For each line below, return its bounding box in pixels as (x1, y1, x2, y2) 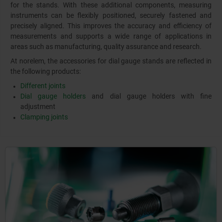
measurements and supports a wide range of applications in (10, 32, 212, 41)
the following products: (10, 67, 82, 76)
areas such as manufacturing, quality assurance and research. (10, 43, 203, 51)
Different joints (20, 82, 65, 90)
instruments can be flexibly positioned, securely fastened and (10, 11, 212, 20)
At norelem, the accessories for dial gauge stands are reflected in (10, 57, 212, 65)
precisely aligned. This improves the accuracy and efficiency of (10, 22, 212, 30)
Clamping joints (20, 113, 68, 121)
